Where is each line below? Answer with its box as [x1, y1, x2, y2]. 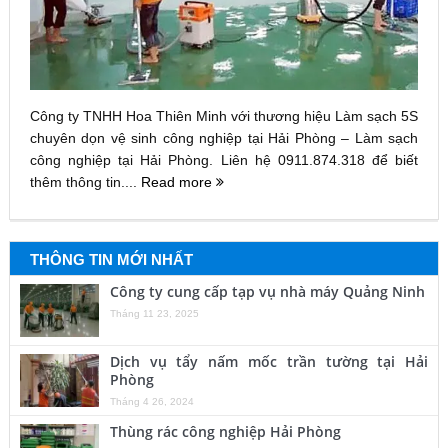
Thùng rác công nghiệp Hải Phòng [109, 422, 341, 442]
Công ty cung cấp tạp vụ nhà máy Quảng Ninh [109, 282, 425, 302]
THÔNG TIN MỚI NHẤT [29, 251, 193, 269]
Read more [140, 174, 216, 191]
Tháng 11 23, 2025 [109, 308, 199, 320]
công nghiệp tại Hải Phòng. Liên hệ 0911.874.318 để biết [29, 152, 419, 169]
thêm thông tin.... [29, 174, 141, 191]
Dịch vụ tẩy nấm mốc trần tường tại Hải [109, 352, 429, 372]
